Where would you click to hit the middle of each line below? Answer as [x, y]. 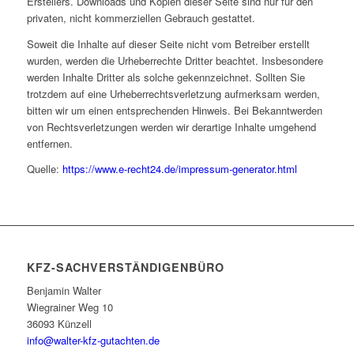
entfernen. [49, 143]
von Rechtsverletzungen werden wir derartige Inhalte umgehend [171, 126]
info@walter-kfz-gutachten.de [93, 340]
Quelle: [44, 168]
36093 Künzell [59, 323]
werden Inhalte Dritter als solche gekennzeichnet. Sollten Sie [166, 77]
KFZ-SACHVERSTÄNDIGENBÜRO [125, 267]
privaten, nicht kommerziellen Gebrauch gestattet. [141, 18]
